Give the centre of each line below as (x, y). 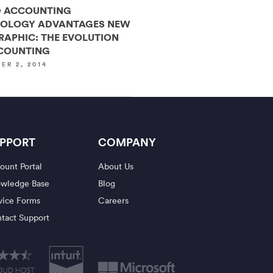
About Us (116, 166)
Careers (113, 200)
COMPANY (127, 142)
